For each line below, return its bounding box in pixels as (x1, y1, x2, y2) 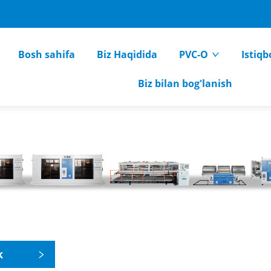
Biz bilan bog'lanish (138, 77, 233, 90)
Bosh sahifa (18, 48, 76, 61)
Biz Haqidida (97, 48, 158, 61)
